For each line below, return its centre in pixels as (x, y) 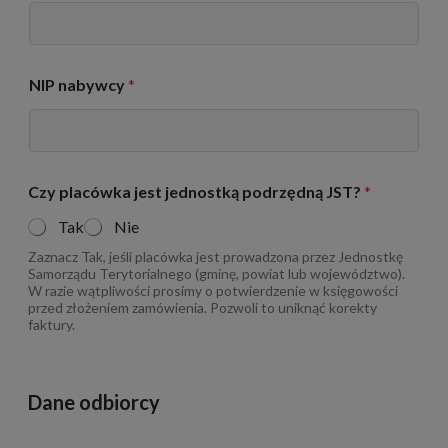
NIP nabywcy (78, 84)
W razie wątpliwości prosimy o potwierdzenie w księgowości (212, 290)
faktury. (51, 324)
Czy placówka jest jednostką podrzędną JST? (195, 191)
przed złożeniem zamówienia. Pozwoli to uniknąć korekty (202, 307)
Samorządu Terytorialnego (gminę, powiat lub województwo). (216, 273)
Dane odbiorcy (93, 401)
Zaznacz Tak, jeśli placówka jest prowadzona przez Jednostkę (215, 256)
